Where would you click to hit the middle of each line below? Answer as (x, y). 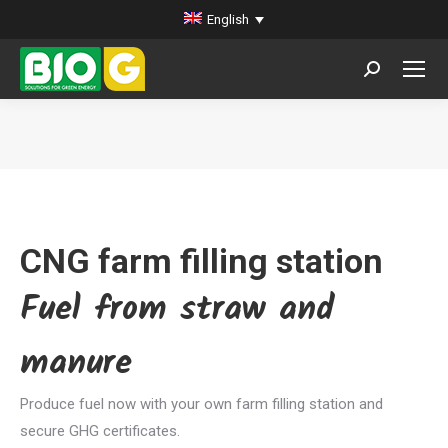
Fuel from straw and (177, 310)
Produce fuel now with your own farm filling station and (201, 404)
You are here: (267, 147)
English (228, 19)
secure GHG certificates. (100, 431)
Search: (387, 73)
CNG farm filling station (201, 261)
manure (76, 364)
